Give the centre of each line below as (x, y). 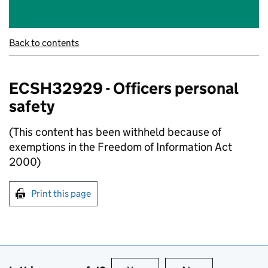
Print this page (61, 194)
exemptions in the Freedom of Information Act (121, 147)
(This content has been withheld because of (115, 132)
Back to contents (44, 43)
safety (32, 106)
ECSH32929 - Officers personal (124, 88)
